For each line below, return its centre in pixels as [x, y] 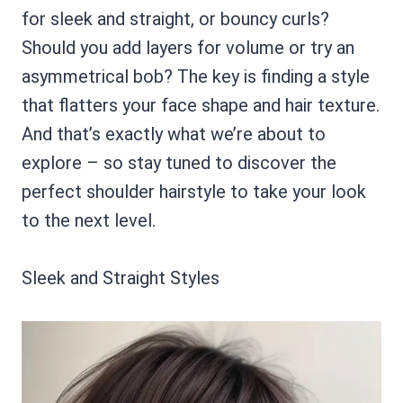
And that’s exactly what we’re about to [174, 134]
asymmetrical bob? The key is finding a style [196, 76]
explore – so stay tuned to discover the [179, 163]
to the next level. [89, 220]
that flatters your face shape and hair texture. [201, 105]
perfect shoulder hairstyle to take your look [194, 192]
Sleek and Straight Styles [121, 278]
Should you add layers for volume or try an [188, 48]
